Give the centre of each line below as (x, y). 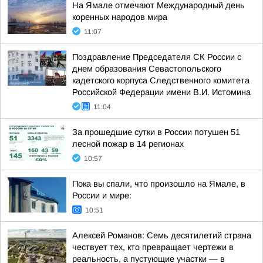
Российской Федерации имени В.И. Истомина (161, 92)
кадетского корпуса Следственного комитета (161, 80)
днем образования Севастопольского (147, 69)
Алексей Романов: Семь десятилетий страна (162, 235)
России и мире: (102, 195)
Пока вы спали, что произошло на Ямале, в (159, 184)
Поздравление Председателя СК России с (157, 57)
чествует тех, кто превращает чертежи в (153, 247)
